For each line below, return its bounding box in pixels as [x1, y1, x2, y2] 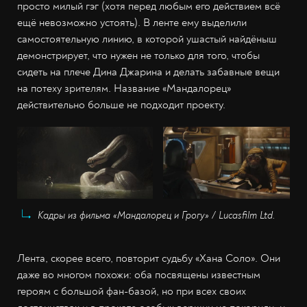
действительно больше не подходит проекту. [17, 98, 225, 112]
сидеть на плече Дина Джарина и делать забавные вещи [17, 65, 280, 79]
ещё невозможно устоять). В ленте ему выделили [17, 16, 247, 30]
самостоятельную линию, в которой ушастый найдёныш [17, 32, 277, 47]
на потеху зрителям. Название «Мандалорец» [17, 82, 231, 96]
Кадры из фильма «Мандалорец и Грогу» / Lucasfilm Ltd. [38, 209, 275, 221]
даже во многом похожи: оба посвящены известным [17, 267, 260, 282]
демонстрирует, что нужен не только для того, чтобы [17, 49, 260, 63]
